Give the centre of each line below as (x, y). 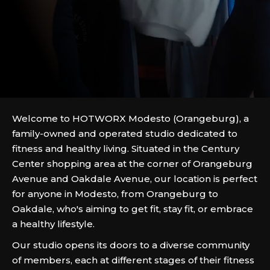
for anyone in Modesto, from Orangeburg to (115, 194)
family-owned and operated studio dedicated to (125, 133)
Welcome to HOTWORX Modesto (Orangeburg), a (130, 118)
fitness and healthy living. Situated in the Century (126, 149)
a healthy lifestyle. (53, 224)
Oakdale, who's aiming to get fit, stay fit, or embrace (133, 209)
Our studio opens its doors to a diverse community (131, 245)
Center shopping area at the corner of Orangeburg (132, 164)
